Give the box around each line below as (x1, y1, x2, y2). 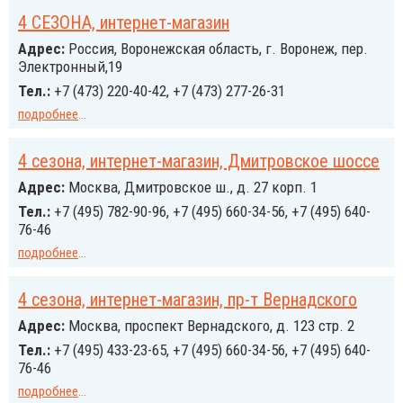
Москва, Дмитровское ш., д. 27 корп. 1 (65, 178, 318, 196)
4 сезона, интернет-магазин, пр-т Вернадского (18, 289, 357, 310)
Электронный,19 (18, 58, 122, 76)
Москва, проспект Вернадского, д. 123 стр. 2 (65, 317, 354, 335)
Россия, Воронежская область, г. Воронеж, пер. (65, 40, 368, 58)
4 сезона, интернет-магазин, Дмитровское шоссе (18, 150, 380, 172)
